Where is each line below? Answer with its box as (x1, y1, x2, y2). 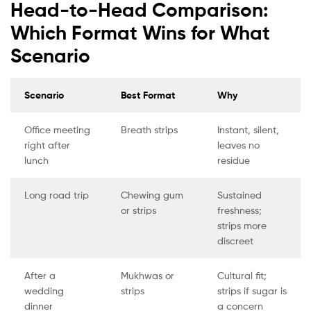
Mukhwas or (120, 269, 174, 282)
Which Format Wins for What (10, 21, 270, 45)
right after (24, 139, 70, 151)
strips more (217, 219, 267, 232)
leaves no (217, 139, 260, 151)
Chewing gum (120, 189, 183, 201)
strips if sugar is (217, 285, 287, 297)
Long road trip (24, 189, 89, 201)
